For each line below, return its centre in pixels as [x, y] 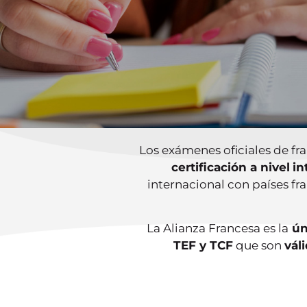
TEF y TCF [203, 246]
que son [259, 246]
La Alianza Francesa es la [218, 229]
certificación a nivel [230, 167]
